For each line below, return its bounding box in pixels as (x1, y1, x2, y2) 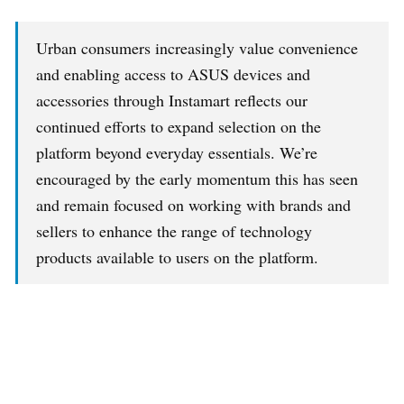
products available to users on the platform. (36, 245, 318, 268)
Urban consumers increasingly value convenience (36, 36, 358, 59)
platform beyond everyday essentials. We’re (36, 141, 317, 163)
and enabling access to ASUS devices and (36, 62, 310, 85)
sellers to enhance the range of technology (36, 219, 312, 242)
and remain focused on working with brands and (36, 193, 351, 216)
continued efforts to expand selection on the (36, 115, 321, 137)
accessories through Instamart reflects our (36, 88, 308, 111)
